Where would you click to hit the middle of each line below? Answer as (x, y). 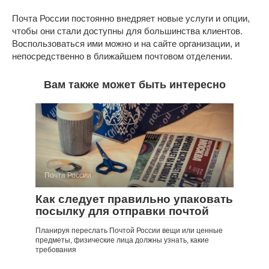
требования (56, 249)
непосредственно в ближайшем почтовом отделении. (122, 56)
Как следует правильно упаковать (134, 199)
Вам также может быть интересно (134, 84)
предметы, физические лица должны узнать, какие (122, 240)
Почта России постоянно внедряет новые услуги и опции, (131, 18)
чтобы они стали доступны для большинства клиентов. (127, 31)
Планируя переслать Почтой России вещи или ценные (129, 230)
